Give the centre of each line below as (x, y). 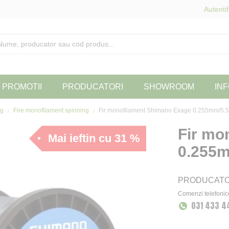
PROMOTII (22, 86)
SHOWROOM (169, 86)
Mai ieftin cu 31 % (94, 138)
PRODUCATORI (93, 86)
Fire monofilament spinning (52, 110)
